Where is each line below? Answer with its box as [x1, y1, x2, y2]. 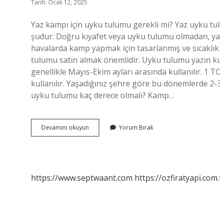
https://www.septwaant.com [31, 172, 133, 183]
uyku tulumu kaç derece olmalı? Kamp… [31, 90, 174, 101]
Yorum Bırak [119, 123, 153, 132]
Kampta [88, 132, 110, 140]
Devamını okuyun [41, 123, 89, 132]
